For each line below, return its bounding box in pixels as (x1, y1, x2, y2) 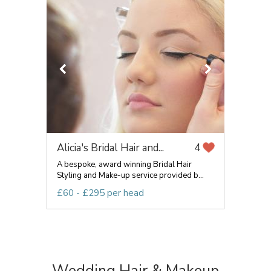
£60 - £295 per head (57, 187, 144, 199)
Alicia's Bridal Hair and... (57, 141, 164, 155)
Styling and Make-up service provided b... (57, 170, 204, 181)
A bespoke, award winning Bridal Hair (57, 159, 192, 170)
